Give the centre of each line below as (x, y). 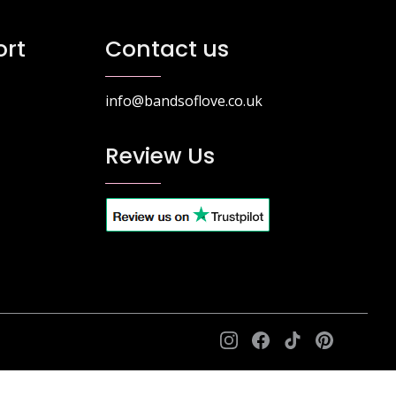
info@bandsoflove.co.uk (183, 100)
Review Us (160, 156)
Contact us (167, 49)
